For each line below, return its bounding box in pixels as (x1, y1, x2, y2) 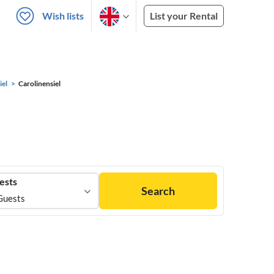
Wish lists (42, 10, 84, 21)
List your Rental (150, 10, 218, 21)
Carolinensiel (18, 79, 61, 88)
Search (141, 183, 175, 198)
